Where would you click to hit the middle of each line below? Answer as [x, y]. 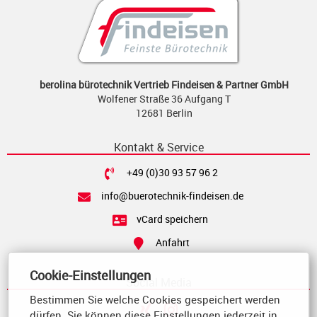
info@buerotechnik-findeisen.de [169, 196]
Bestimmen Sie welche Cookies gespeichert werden [155, 299]
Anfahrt [169, 242]
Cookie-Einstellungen [91, 275]
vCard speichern [169, 219]
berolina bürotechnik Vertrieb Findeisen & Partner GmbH [164, 85]
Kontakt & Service [158, 147]
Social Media [158, 282]
